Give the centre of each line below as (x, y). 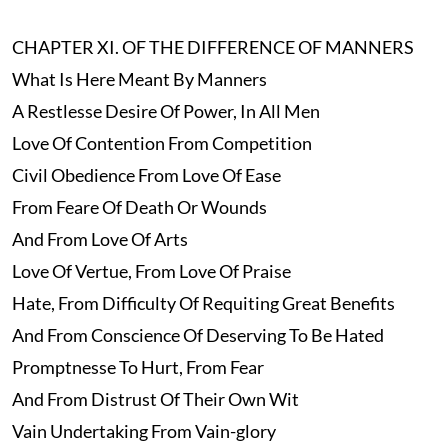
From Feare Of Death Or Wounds (139, 207)
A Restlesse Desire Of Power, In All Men (165, 111)
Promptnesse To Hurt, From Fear (137, 367)
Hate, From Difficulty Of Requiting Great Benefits (203, 303)
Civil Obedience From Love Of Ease (146, 175)
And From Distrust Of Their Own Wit (155, 399)
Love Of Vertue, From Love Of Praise (151, 271)
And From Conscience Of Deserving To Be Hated (197, 335)
